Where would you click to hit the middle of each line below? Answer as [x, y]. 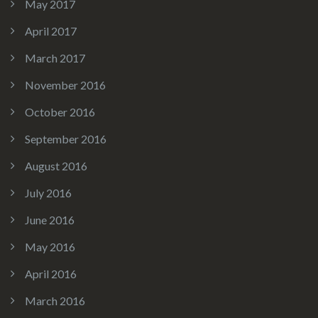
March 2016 [55, 301]
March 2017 [55, 58]
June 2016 [50, 220]
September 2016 [66, 139]
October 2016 [60, 112]
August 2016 [56, 166]
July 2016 [48, 193]
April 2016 [51, 274]
